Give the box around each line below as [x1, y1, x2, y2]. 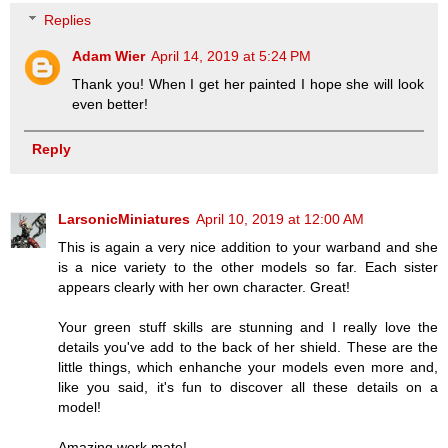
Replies [44, 12, 92, 29]
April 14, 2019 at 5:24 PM [151, 48, 312, 65]
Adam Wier [72, 48, 146, 65]
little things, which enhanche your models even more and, [58, 359, 438, 376]
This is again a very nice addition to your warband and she [58, 239, 438, 256]
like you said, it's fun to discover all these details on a [58, 379, 438, 396]
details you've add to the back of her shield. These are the [58, 339, 438, 356]
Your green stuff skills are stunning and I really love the [58, 319, 438, 336]
